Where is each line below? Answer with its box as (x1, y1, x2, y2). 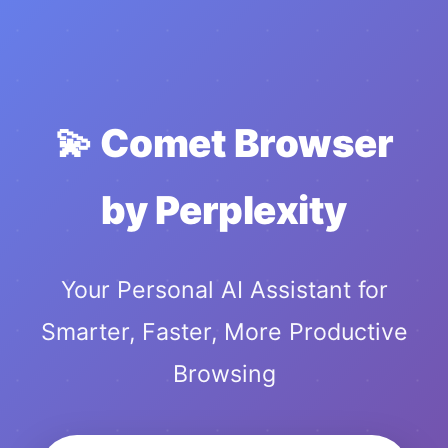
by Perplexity (101, 187, 347, 233)
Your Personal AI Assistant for (60, 276, 388, 304)
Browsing (172, 360, 276, 388)
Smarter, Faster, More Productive (40, 318, 408, 346)
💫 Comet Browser (54, 120, 394, 166)
